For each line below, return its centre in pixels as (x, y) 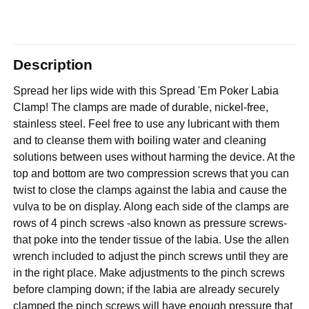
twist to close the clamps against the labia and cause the (150, 190)
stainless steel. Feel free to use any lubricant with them (147, 124)
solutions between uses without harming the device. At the (154, 157)
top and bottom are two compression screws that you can (151, 174)
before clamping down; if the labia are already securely (147, 290)
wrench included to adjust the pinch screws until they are (151, 257)
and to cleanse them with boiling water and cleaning (140, 141)
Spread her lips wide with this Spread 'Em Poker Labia (146, 91)
